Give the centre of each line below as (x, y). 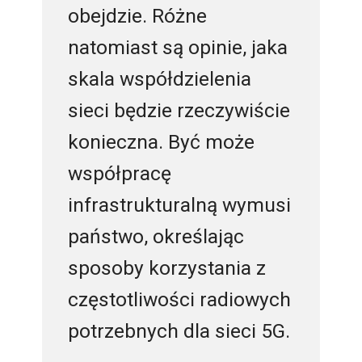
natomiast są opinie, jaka (177, 48)
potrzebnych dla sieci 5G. (179, 331)
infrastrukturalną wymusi (179, 205)
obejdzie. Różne (137, 16)
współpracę (119, 174)
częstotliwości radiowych (179, 300)
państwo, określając (156, 237)
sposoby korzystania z (166, 268)
